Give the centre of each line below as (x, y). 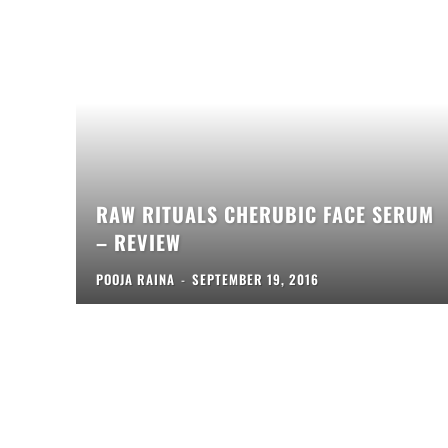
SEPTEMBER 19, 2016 (255, 278)
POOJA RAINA (135, 278)
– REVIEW (138, 241)
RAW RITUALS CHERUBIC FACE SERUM (265, 213)
